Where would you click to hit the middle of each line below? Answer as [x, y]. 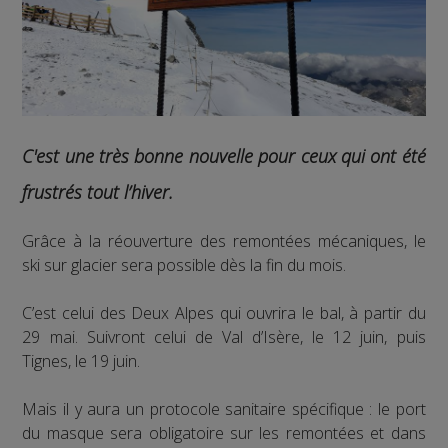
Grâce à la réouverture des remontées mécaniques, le [224, 241]
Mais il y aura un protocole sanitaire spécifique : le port [224, 409]
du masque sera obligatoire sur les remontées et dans [224, 433]
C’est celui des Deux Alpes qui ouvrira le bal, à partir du [224, 313]
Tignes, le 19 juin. [81, 361]
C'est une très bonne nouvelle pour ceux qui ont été [224, 156]
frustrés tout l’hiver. [98, 192]
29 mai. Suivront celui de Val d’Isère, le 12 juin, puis [224, 337]
